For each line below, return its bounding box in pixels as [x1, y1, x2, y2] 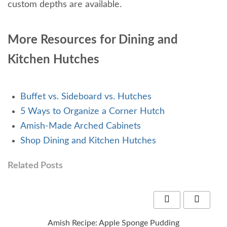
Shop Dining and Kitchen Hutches [20, 136, 156, 145]
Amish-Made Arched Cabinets [20, 121, 141, 131]
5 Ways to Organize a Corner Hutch [20, 106, 165, 116]
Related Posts [8, 161, 63, 170]
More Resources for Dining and [8, 33, 178, 46]
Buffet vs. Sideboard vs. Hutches [20, 92, 152, 101]
